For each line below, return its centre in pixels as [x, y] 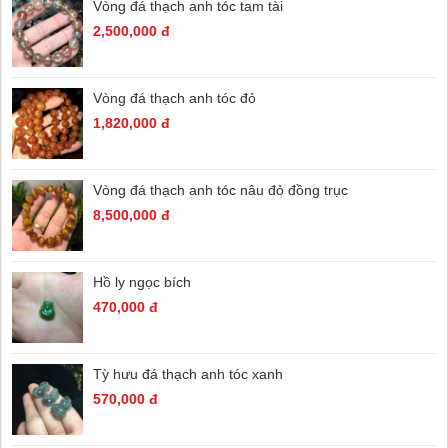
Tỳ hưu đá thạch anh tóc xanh [188, 373]
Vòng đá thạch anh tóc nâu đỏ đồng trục [220, 189]
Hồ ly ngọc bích [142, 281]
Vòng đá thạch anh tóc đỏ [174, 97]
